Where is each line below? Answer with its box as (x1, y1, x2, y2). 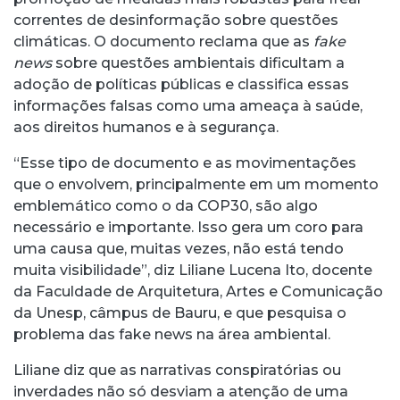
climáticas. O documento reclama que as (13, 32, 313, 50)
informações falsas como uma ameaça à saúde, (13, 96, 362, 114)
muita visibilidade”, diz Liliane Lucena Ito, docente (13, 261, 372, 279)
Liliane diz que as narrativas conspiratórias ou (13, 361, 341, 379)
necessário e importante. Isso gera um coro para (13, 218, 363, 236)
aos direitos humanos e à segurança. (13, 118, 279, 136)
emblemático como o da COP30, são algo (13, 196, 318, 214)
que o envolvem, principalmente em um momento (13, 175, 379, 193)
